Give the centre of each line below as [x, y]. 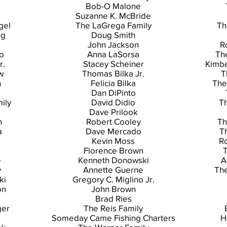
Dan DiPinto [113, 92]
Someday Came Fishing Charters [113, 218]
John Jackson [113, 44]
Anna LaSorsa [113, 54]
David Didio [113, 102]
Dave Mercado [113, 131]
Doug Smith [113, 35]
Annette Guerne [113, 169]
